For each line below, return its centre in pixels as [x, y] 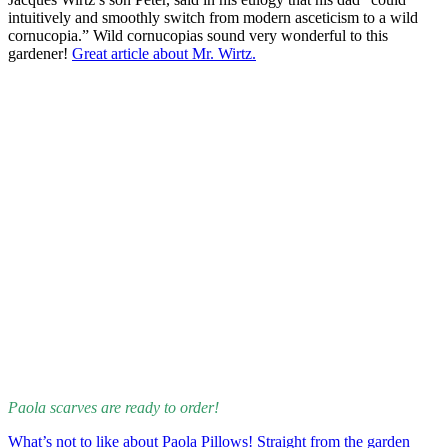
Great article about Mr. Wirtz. [164, 53]
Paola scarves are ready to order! [113, 407]
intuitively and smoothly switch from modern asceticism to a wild [213, 17]
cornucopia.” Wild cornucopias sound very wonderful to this [198, 35]
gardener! [40, 53]
